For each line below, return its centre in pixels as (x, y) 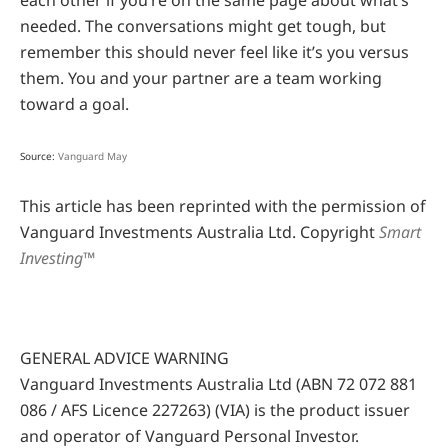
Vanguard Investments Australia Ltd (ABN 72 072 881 (218, 384)
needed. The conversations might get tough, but (203, 26)
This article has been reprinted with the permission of (223, 206)
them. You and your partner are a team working (201, 78)
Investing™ (57, 258)
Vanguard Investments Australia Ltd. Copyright (199, 232)
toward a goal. (74, 104)
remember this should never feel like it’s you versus (214, 52)
